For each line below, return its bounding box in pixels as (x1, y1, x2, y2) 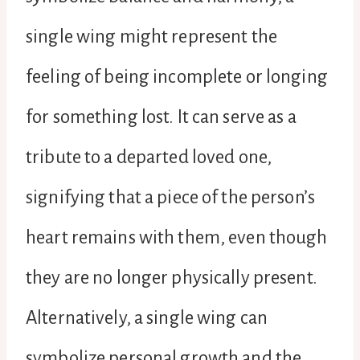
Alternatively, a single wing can (26, 307, 268, 328)
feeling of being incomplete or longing (26, 66, 328, 87)
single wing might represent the (26, 26, 277, 47)
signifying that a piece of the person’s (26, 186, 315, 207)
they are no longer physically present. (26, 267, 317, 288)
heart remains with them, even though (26, 227, 328, 247)
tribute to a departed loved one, (26, 146, 272, 167)
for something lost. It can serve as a (26, 106, 297, 127)
